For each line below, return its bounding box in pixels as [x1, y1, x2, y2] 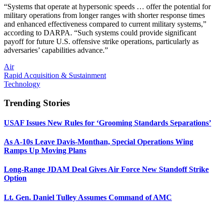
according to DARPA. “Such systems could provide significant [4, 28, 196, 37]
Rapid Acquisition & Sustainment [4, 71, 106, 79]
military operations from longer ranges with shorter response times [4, 11, 205, 19]
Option [4, 174, 27, 183]
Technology [4, 79, 40, 88]
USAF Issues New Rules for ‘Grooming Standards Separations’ [4, 118, 211, 127]
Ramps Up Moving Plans [4, 146, 86, 155]
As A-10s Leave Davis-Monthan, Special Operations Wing [4, 138, 193, 146]
